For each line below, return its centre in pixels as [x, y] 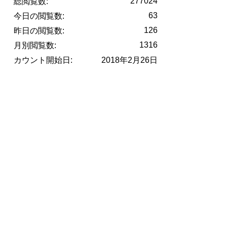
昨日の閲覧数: [39, 31]
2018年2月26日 [129, 60]
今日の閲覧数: [39, 16]
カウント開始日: [43, 60]
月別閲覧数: [35, 46]
